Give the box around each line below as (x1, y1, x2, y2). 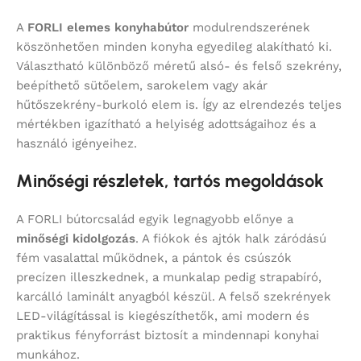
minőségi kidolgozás (16, 231, 135, 247)
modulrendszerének (189, 20, 310, 35)
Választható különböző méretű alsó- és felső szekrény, (16, 59, 342, 74)
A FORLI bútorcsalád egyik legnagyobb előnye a (16, 212, 293, 227)
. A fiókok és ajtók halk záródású (135, 231, 326, 247)
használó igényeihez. (16, 136, 137, 151)
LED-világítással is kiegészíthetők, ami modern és (16, 309, 309, 324)
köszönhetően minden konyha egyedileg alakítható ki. (16, 39, 332, 55)
